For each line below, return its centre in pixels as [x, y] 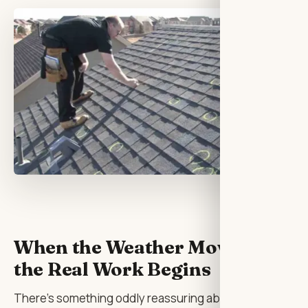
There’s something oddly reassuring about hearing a [151, 298]
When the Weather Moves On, [148, 246]
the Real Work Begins [112, 268]
